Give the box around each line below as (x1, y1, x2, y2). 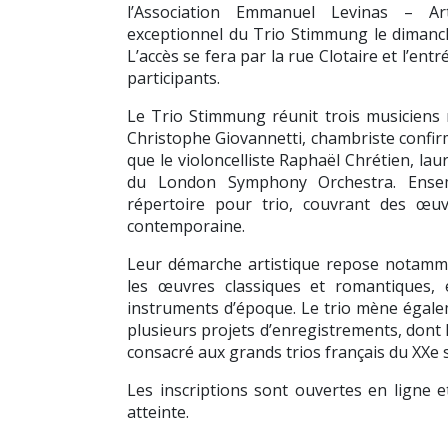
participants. (127, 66, 220, 89)
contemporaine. (127, 214, 245, 237)
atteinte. (127, 400, 189, 423)
